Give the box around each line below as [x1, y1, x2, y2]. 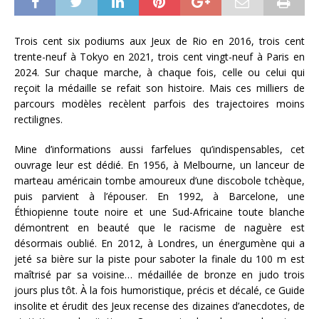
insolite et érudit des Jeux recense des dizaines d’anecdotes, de [14, 299, 305, 313]
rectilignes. [14, 113, 63, 127]
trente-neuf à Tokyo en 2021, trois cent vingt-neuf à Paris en [14, 50, 305, 64]
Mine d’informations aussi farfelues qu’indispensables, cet [14, 142, 305, 157]
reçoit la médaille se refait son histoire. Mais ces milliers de [14, 81, 305, 95]
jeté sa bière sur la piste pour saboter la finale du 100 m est [14, 252, 305, 266]
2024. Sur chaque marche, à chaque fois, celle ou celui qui [14, 66, 305, 80]
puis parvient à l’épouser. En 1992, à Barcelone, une [14, 189, 305, 204]
